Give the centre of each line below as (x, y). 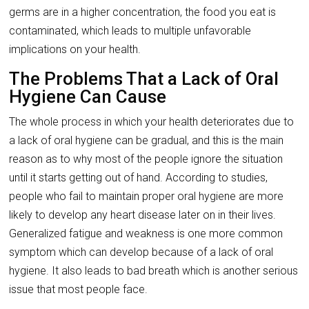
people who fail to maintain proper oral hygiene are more (147, 197)
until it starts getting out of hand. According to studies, (139, 178)
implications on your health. (75, 50)
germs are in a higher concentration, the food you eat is (143, 12)
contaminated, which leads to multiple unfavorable (130, 31)
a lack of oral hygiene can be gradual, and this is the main (147, 141)
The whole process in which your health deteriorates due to (152, 122)
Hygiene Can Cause (88, 97)
